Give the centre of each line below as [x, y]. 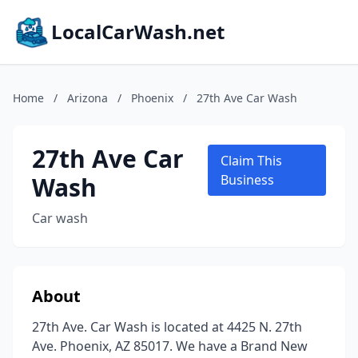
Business [247, 180]
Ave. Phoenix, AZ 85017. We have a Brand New [170, 346]
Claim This [251, 161]
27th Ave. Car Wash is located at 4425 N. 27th [167, 327]
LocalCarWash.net [138, 32]
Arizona [88, 98]
